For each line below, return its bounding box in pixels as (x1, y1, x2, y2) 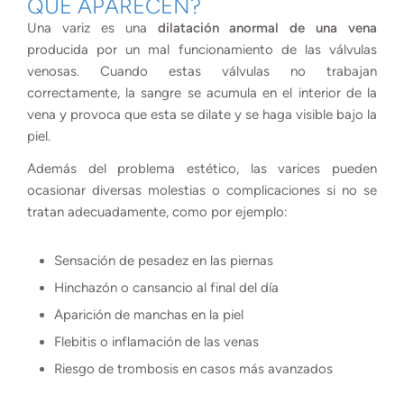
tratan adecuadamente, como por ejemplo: (27, 203, 288, 220)
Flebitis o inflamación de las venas (54, 333, 259, 350)
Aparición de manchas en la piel (54, 306, 243, 323)
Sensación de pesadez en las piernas (54, 252, 273, 269)
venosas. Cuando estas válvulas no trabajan (27, 62, 377, 79)
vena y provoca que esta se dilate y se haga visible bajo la (27, 106, 377, 123)
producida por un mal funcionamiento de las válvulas (27, 41, 377, 58)
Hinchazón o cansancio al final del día (54, 279, 279, 296)
